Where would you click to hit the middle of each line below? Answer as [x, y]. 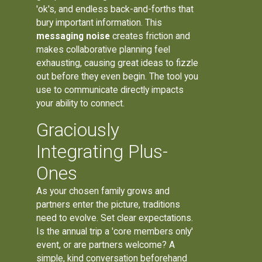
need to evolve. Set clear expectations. [115, 218]
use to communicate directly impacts [110, 90]
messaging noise [73, 36]
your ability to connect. [81, 104]
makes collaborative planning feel [104, 50]
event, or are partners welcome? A [106, 245]
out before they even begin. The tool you [118, 77]
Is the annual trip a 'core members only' [115, 232]
